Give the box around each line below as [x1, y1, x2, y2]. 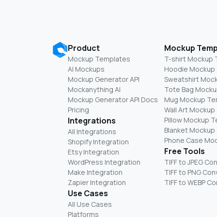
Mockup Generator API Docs [68, 94, 158, 104]
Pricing [68, 105, 89, 114]
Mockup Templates [68, 54, 130, 63]
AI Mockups [68, 64, 105, 74]
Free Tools [164, 145, 205, 156]
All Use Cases [68, 199, 112, 209]
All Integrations [68, 126, 116, 136]
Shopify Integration [68, 137, 129, 146]
